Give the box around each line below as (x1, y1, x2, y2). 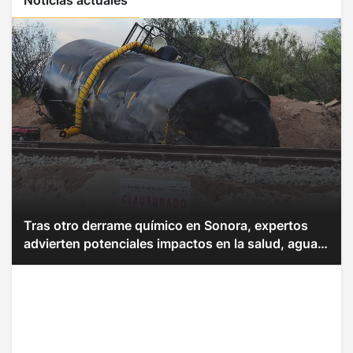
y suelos (24, 254, 74, 270)
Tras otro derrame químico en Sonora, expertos (24, 217, 308, 234)
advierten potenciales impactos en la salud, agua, (24, 236, 321, 252)
